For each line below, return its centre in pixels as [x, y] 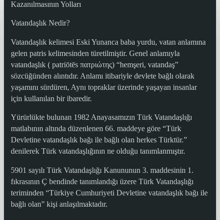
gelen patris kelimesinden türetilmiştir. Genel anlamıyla [95, 53]
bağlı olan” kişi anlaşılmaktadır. [59, 204]
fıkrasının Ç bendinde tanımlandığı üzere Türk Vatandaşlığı [102, 181]
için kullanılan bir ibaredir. [51, 98]
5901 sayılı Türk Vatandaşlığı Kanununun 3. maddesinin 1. [102, 170]
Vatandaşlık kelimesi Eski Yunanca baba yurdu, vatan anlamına [108, 42]
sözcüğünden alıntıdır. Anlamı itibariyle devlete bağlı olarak [102, 76]
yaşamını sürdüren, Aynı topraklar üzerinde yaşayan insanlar [104, 87]
